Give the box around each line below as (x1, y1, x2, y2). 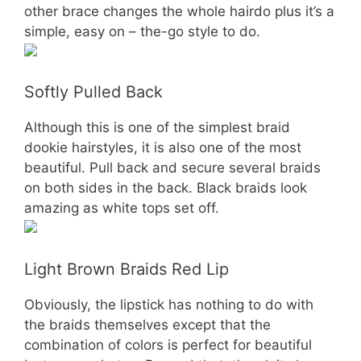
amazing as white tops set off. (24, 200, 219, 216)
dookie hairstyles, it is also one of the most (24, 139, 301, 156)
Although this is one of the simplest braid (24, 119, 290, 135)
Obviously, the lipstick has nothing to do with (24, 296, 313, 313)
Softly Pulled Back (24, 82, 163, 102)
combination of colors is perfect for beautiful (24, 336, 312, 353)
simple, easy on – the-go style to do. (24, 23, 260, 39)
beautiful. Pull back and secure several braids (24, 160, 321, 176)
